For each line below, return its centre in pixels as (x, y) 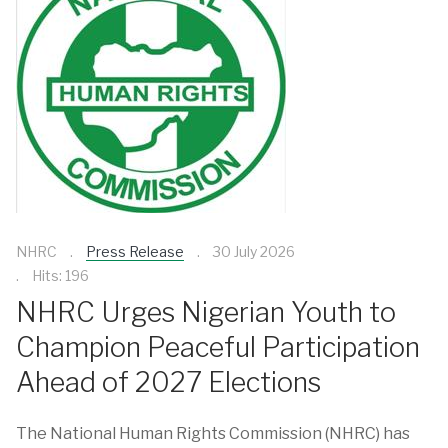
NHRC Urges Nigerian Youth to (206, 312)
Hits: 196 (60, 275)
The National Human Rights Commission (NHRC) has (213, 433)
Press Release (135, 251)
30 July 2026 (254, 251)
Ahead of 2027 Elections (168, 382)
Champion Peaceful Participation (218, 347)
